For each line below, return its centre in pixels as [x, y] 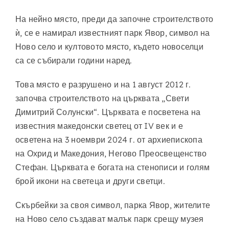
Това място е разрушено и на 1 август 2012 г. [103, 84]
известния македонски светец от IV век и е [99, 125]
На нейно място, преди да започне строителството [114, 19]
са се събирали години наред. [74, 60]
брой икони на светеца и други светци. [90, 181]
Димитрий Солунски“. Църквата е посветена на [108, 112]
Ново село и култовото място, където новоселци [109, 46]
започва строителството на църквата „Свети [102, 98]
